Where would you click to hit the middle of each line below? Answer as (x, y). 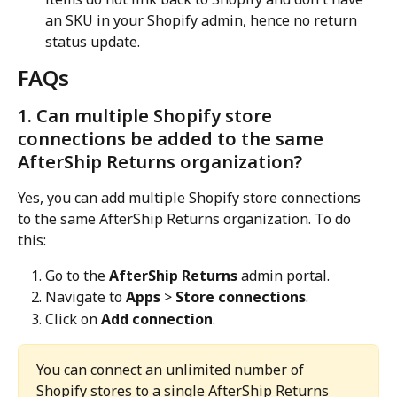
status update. (93, 41)
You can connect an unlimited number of (172, 370)
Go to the (77, 275)
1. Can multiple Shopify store (147, 115)
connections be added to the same (173, 138)
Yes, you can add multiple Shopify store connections (191, 197)
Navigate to (86, 297)
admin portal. (284, 275)
